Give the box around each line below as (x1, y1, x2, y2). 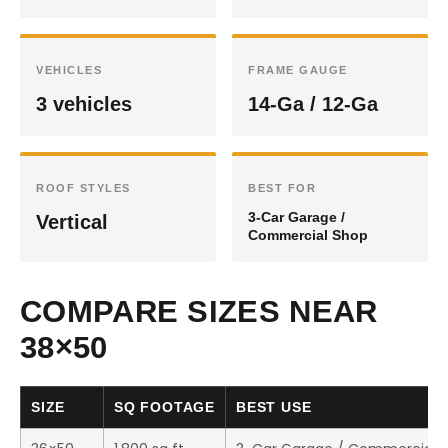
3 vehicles (36, 93, 132, 115)
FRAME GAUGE (248, 64, 348, 76)
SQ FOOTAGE (114, 399, 215, 415)
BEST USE (236, 399, 312, 415)
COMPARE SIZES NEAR (20, 294, 378, 329)
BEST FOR (248, 182, 316, 194)
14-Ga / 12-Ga (248, 93, 378, 115)
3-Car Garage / (248, 209, 345, 225)
